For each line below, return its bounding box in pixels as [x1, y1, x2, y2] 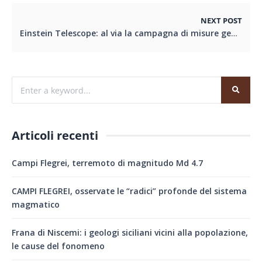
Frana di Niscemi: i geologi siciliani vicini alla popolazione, [12, 227, 248, 239]
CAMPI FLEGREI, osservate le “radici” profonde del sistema [12, 185, 247, 197]
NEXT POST [201, 16, 242, 26]
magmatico [12, 199, 60, 211]
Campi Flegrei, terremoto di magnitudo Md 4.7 [12, 157, 203, 169]
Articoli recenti [12, 127, 98, 144]
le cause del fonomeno [12, 240, 105, 252]
